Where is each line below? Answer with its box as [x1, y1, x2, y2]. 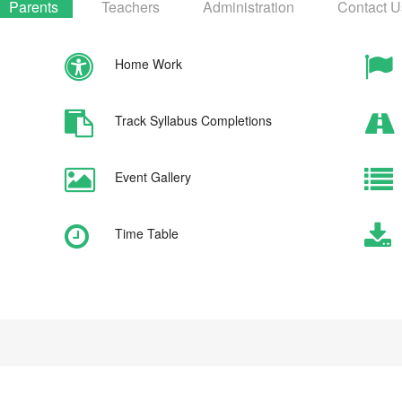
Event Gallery [114, 168, 191, 186]
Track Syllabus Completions [114, 111, 272, 129]
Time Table [114, 224, 179, 242]
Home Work [114, 55, 182, 73]
